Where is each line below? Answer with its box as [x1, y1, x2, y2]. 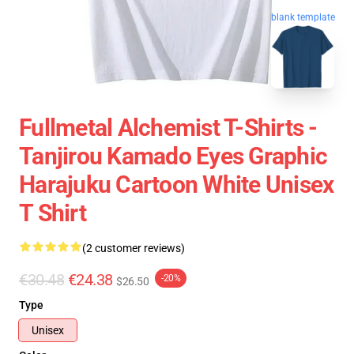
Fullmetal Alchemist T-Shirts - [19, 114, 318, 141]
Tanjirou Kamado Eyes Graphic [19, 142, 327, 170]
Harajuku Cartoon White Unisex [19, 171, 334, 198]
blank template [271, 10, 335, 22]
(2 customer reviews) [82, 242, 185, 254]
